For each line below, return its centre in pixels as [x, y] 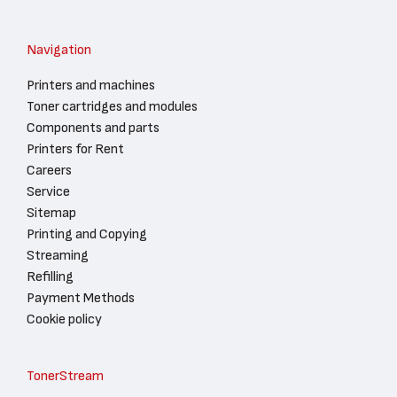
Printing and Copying [87, 234]
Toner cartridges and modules [112, 106]
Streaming [58, 255]
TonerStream [65, 375]
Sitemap [51, 212]
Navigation [59, 49]
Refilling [50, 276]
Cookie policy [64, 319]
